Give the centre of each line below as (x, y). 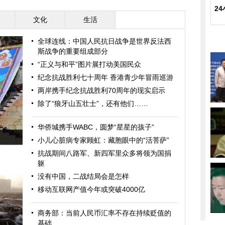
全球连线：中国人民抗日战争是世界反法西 (104, 41)
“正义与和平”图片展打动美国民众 (89, 64)
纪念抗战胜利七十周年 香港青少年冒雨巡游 (105, 77)
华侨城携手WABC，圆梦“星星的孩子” (96, 127)
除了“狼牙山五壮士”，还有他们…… (93, 103)
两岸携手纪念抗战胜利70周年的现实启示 (101, 90)
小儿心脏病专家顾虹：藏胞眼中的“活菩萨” (103, 140)
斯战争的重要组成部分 (73, 51)
